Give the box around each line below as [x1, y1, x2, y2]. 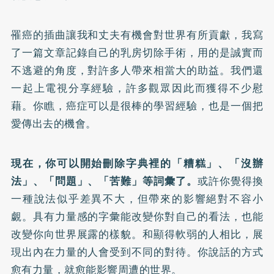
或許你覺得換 [197, 173, 264, 190]
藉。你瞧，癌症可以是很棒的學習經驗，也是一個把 [10, 98, 264, 114]
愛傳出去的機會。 [10, 116, 97, 132]
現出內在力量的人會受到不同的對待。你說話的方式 [10, 244, 264, 261]
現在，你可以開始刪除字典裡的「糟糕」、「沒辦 [10, 155, 264, 172]
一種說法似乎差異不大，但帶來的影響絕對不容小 [10, 191, 264, 207]
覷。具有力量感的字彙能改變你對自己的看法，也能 [10, 209, 264, 225]
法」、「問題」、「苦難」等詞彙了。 [10, 173, 198, 190]
